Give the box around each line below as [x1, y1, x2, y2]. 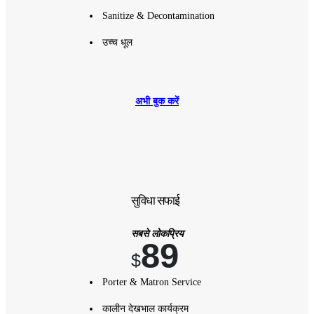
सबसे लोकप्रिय [130, 228, 184, 239]
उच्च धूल [102, 36, 132, 48]
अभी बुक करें [135, 95, 179, 107]
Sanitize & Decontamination [102, 10, 214, 21]
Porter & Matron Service [102, 276, 201, 287]
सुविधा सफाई [130, 193, 180, 207]
